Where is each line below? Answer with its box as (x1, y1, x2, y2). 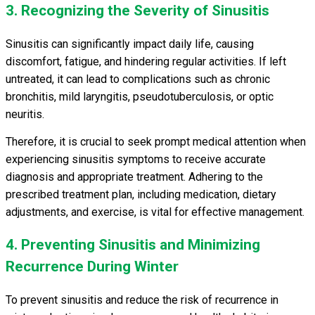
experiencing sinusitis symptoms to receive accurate (6, 152, 266, 166)
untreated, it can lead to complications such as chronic (6, 72, 270, 86)
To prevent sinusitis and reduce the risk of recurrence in (6, 292, 278, 307)
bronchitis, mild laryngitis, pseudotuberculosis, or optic (6, 89, 274, 103)
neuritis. (6, 107, 44, 121)
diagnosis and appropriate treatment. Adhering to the (6, 169, 263, 184)
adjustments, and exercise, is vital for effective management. (6, 205, 304, 219)
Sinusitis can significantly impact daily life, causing (6, 37, 254, 51)
